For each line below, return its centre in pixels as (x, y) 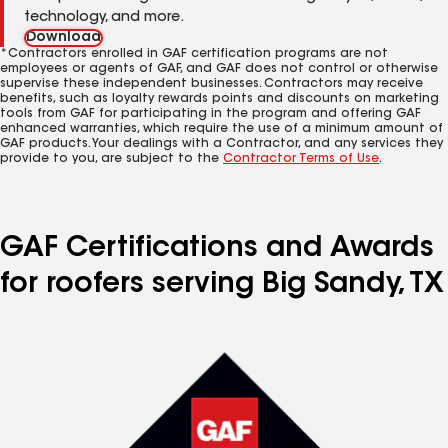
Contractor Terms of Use (301, 159)
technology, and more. (104, 18)
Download (63, 38)
